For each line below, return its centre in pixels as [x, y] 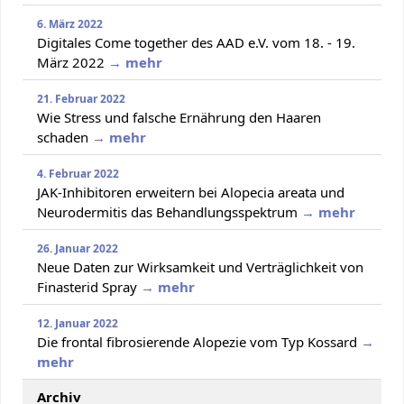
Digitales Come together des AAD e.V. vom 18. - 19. [196, 42]
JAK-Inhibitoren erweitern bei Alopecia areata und [191, 192]
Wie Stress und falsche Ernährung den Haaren [179, 117]
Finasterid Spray [87, 286]
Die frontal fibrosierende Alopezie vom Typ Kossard [197, 341]
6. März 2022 [70, 23]
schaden [63, 137]
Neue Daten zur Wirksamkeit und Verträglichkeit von [200, 266]
